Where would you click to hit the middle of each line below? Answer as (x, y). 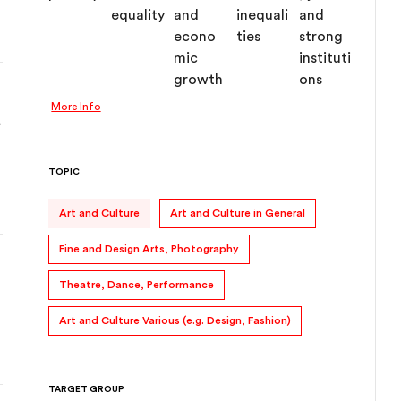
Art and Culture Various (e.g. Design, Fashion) (175, 320)
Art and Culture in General (238, 213)
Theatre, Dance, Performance (137, 285)
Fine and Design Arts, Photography (149, 249)
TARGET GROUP (87, 389)
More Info (76, 107)
